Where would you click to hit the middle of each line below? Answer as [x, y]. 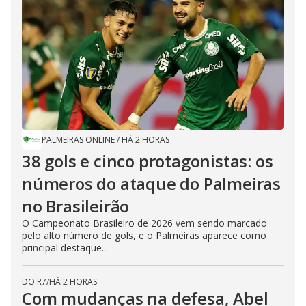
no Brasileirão [76, 206]
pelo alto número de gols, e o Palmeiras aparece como [144, 235]
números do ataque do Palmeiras [151, 183]
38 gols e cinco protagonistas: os [148, 161]
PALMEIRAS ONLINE [78, 139]
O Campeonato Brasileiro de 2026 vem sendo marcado [144, 223]
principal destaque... [65, 247]
